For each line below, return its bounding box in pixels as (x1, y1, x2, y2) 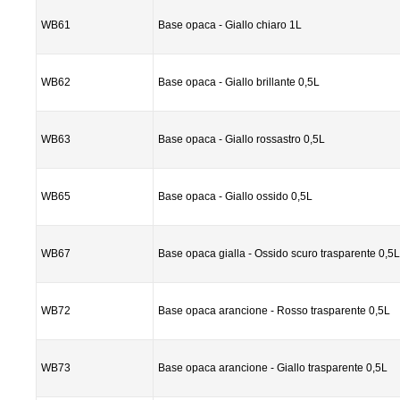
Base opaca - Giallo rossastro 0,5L (158, 133, 325, 146)
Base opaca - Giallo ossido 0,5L (158, 190, 312, 203)
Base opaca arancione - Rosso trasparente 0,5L (158, 304, 390, 317)
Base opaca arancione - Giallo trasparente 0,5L (158, 362, 387, 374)
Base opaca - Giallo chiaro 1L (158, 19, 302, 31)
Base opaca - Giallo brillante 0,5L (158, 76, 320, 88)
